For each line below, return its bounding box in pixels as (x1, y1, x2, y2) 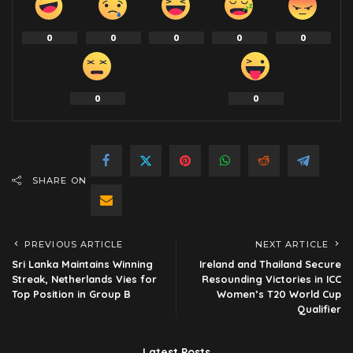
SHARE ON (32, 174, 87, 186)
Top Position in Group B (12, 287, 131, 300)
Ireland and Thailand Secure (199, 257, 341, 270)
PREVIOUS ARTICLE (24, 238, 124, 250)
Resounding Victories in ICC (202, 272, 341, 285)
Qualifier (297, 302, 341, 315)
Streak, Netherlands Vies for (12, 272, 157, 285)
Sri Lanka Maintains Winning (12, 257, 153, 270)
